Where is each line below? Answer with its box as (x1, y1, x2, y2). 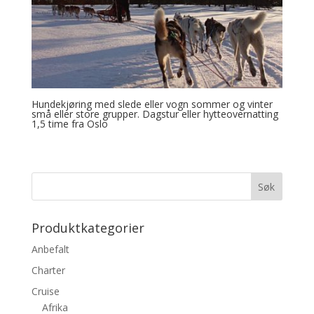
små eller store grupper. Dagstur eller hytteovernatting (31, 107, 278, 121)
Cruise (31, 284, 60, 298)
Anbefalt (31, 242, 69, 256)
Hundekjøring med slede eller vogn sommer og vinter (31, 97, 273, 111)
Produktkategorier (31, 219, 144, 236)
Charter (31, 263, 65, 277)
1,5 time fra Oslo (31, 116, 108, 130)
